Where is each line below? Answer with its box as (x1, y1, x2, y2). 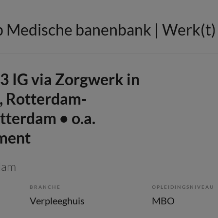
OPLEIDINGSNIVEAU (152, 183, 214, 190)
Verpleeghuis (30, 194, 85, 206)
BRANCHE (30, 183, 61, 190)
